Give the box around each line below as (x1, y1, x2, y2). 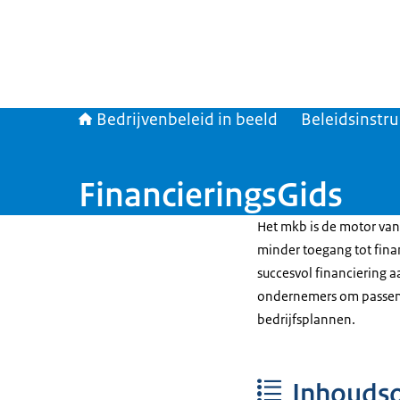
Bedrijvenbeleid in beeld (96, 109, 278, 130)
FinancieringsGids (79, 173, 343, 216)
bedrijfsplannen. (257, 311, 355, 328)
